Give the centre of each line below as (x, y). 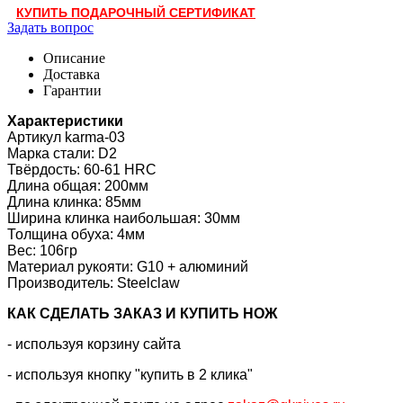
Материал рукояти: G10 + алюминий (128, 266)
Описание (74, 58)
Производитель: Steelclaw (94, 282)
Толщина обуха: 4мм (76, 234)
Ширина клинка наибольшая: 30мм (124, 218)
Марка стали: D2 (62, 153)
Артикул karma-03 (66, 137)
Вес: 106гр (42, 250)
